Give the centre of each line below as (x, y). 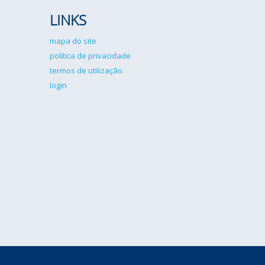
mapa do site (73, 41)
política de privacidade (90, 56)
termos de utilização (86, 70)
